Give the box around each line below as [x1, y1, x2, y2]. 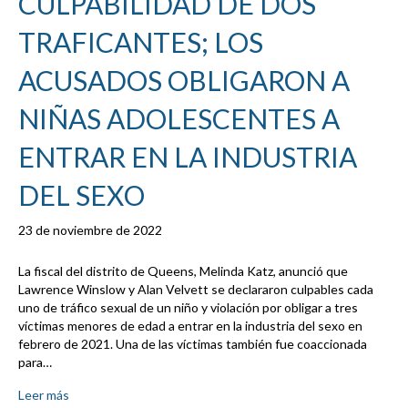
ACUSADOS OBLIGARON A [18, 64, 350, 97]
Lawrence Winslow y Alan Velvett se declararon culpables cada [18, 281, 373, 298]
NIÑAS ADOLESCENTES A [18, 102, 340, 136]
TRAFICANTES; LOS [18, 25, 263, 59]
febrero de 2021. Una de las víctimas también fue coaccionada [18, 336, 367, 352]
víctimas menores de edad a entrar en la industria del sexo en [18, 318, 362, 334]
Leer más [18, 387, 69, 403]
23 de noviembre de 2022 [18, 222, 162, 239]
